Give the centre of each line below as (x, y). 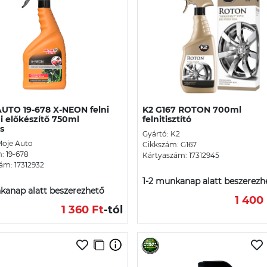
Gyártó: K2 (161, 133)
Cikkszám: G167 (170, 144)
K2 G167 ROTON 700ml (192, 109)
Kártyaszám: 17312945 (181, 155)
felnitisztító (167, 119)
